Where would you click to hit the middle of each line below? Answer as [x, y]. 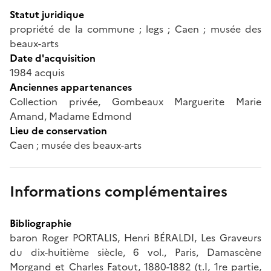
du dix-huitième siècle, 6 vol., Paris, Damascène [135, 252]
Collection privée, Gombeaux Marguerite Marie [135, 101]
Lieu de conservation [58, 130]
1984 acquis [37, 72]
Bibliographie [41, 223]
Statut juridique [47, 14]
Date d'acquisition [53, 58]
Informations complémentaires [119, 191]
